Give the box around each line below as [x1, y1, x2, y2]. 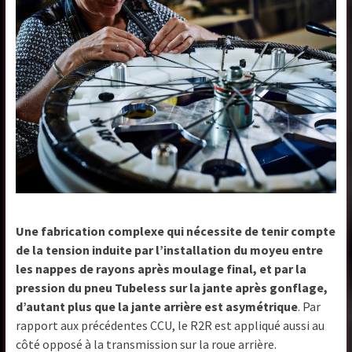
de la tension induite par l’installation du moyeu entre [16, 242, 324, 258]
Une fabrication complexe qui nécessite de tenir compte [16, 223, 336, 240]
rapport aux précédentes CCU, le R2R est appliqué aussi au [16, 317, 325, 334]
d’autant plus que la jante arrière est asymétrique [16, 299, 299, 315]
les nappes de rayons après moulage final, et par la [16, 261, 307, 277]
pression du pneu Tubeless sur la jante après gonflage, [16, 280, 328, 296]
